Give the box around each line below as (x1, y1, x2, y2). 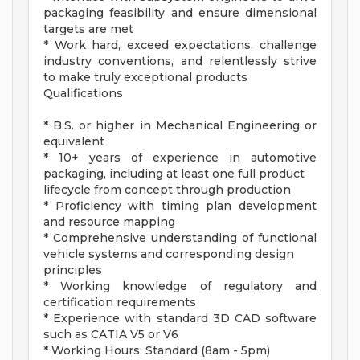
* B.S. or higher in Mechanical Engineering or (43, 118, 317, 133)
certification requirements (43, 295, 196, 310)
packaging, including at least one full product (43, 166, 305, 182)
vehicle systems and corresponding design (43, 247, 294, 262)
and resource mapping (43, 215, 175, 230)
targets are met (43, 22, 133, 37)
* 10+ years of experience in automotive (43, 150, 317, 166)
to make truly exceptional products (43, 70, 247, 85)
